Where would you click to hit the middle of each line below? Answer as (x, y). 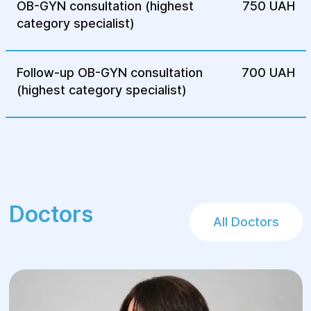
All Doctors (246, 221)
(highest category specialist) (101, 90)
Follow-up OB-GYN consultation (109, 73)
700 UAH (268, 73)
